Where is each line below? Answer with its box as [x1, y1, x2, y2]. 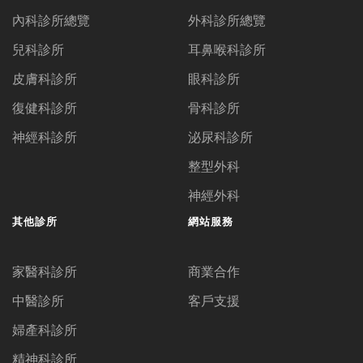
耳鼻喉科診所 [187, 40, 266, 58]
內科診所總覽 [12, 11, 90, 29]
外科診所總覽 [187, 11, 266, 29]
